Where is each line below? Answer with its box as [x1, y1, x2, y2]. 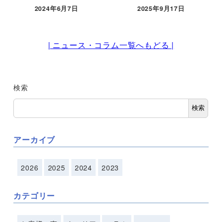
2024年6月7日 [34, 4, 78, 13]
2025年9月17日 [137, 4, 185, 13]
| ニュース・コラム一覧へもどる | [48, 39, 174, 51]
